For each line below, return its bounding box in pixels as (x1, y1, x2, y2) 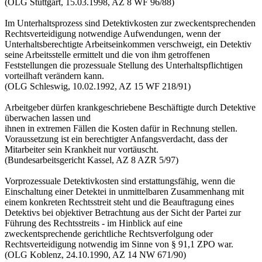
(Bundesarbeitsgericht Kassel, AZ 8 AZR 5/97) (5, 155, 178, 166)
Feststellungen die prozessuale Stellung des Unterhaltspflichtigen (5, 60, 243, 71)
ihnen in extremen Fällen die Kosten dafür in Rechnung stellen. (5, 123, 237, 134)
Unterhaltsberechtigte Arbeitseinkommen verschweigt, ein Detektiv (5, 39, 251, 50)
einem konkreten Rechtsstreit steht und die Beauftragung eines (5, 197, 234, 208)
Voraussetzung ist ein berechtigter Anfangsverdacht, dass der (5, 134, 227, 144)
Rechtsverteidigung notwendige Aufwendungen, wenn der (5, 29, 220, 39)
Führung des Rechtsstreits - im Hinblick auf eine (5, 218, 182, 229)
